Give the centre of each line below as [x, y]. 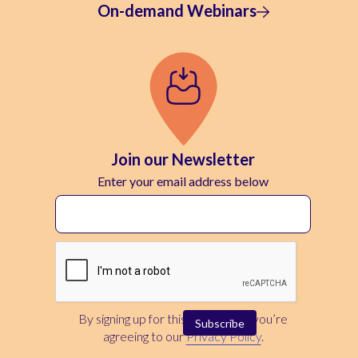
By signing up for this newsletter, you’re [183, 319]
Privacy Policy [223, 336]
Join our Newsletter [183, 159]
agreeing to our [144, 336]
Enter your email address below [183, 181]
